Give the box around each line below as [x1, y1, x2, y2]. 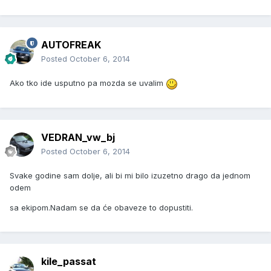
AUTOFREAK [41, 39, 101, 51]
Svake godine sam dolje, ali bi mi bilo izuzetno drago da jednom [10, 171, 250, 181]
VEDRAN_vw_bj [41, 131, 115, 144]
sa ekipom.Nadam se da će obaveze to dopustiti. [10, 203, 193, 213]
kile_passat [41, 255, 96, 268]
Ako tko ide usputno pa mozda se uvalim [10, 78, 166, 88]
